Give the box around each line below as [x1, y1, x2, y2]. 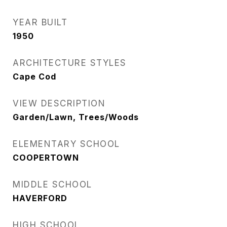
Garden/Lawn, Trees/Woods [13, 112, 139, 122]
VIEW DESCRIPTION [13, 98, 105, 108]
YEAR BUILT [13, 17, 67, 27]
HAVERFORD [13, 193, 67, 203]
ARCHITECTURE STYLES [13, 58, 127, 68]
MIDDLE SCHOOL [13, 179, 92, 190]
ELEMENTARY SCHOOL [13, 139, 120, 149]
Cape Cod [13, 71, 56, 82]
